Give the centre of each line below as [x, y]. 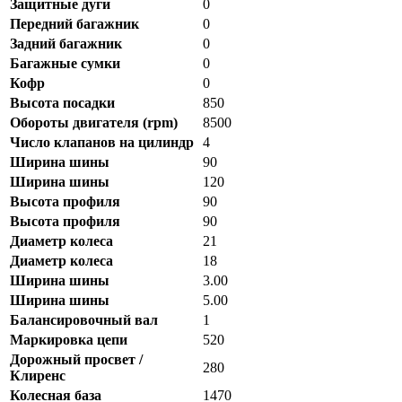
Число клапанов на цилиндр [102, 143]
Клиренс [38, 376]
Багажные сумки [65, 64]
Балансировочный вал [84, 320]
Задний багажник [66, 44]
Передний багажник [74, 24]
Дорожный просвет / [76, 360]
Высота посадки [62, 103]
